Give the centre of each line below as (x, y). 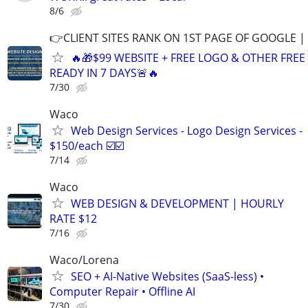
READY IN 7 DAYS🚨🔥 (104, 73)
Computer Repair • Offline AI (122, 292)
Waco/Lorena (84, 260)
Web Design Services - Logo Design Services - (187, 130)
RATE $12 (73, 219)
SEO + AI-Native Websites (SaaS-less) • (167, 277)
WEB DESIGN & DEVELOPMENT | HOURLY (177, 204)
